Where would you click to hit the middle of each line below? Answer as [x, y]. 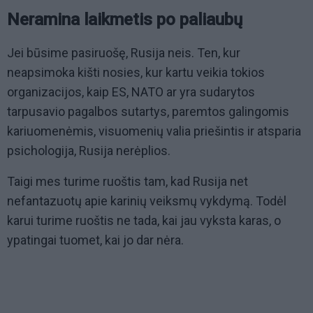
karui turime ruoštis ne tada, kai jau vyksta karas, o [144, 220]
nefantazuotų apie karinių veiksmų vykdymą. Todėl [147, 201]
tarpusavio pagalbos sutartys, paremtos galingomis [148, 111]
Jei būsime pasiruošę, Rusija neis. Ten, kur [124, 52]
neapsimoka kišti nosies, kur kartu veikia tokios [136, 72]
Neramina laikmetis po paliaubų [125, 19]
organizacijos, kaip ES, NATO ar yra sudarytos [131, 92]
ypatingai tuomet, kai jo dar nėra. [97, 240]
